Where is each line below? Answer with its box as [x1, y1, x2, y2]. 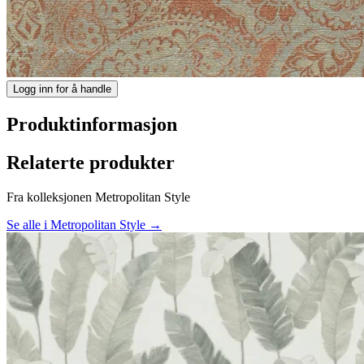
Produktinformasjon [6, 113, 177, 135]
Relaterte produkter [6, 151, 175, 173]
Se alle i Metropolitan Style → [6, 217, 162, 232]
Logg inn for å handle [13, 82, 111, 95]
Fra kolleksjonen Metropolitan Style [6, 189, 190, 204]
